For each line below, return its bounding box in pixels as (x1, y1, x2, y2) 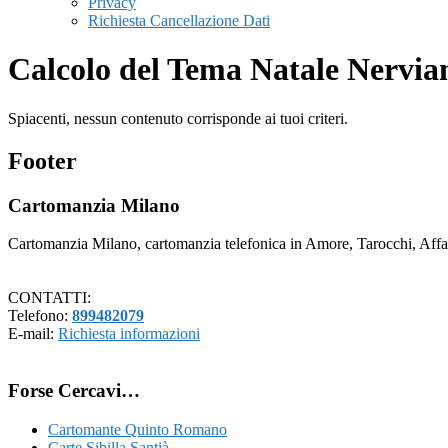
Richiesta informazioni (58, 325, 200, 343)
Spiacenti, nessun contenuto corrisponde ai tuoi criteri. (8, 109, 348, 127)
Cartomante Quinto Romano (48, 420, 227, 438)
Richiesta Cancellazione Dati (88, 12, 270, 29)
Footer (8, 147, 77, 174)
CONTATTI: (8, 289, 91, 307)
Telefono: (8, 307, 72, 325)
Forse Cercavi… (8, 380, 140, 402)
